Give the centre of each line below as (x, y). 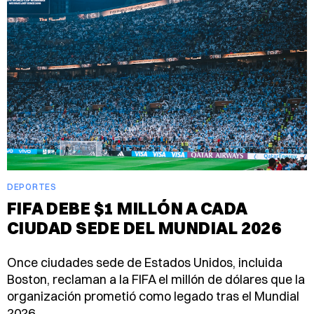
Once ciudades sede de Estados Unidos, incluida (145, 262)
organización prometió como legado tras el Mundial (153, 296)
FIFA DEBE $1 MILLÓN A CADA (127, 208)
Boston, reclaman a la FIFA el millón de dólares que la (156, 279)
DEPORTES (32, 186)
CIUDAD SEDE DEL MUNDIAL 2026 (144, 227)
